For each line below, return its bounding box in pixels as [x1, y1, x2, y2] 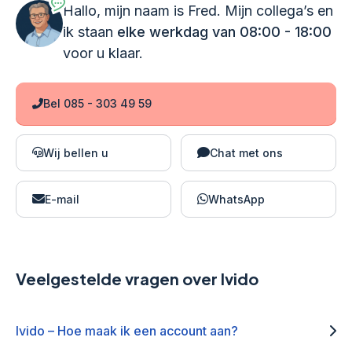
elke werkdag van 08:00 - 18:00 [117, 23, 332, 40]
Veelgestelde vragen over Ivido [16, 268, 258, 288]
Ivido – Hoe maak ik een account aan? [16, 322, 238, 339]
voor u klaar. [63, 44, 143, 61]
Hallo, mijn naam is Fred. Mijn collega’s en [63, 2, 333, 19]
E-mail [45, 192, 79, 206]
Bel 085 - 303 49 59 [43, 96, 152, 110]
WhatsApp [208, 192, 265, 206]
